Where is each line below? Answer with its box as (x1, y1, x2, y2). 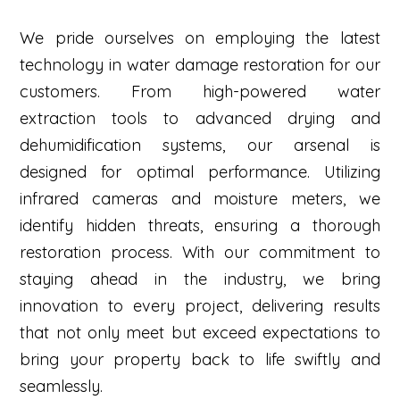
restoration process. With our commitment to (20, 242, 380, 263)
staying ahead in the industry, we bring (20, 269, 380, 290)
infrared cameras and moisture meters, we (20, 188, 380, 210)
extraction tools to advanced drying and (20, 108, 380, 129)
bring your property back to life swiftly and (20, 349, 380, 371)
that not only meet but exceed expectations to (20, 322, 380, 344)
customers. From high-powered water (20, 81, 380, 103)
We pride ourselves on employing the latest (20, 28, 380, 49)
